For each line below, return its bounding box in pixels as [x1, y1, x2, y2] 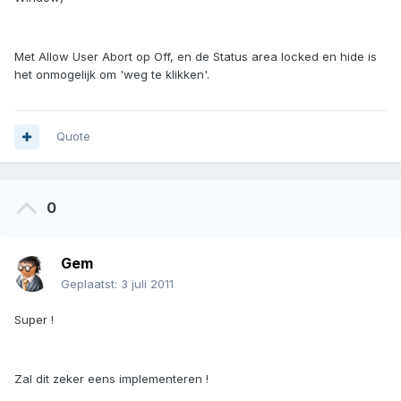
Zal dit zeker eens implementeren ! [14, 371, 209, 387]
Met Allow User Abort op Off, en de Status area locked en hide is [14, 49, 377, 64]
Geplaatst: [61, 277, 121, 292]
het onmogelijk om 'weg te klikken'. [14, 67, 209, 82]
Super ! [14, 312, 54, 328]
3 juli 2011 [121, 277, 174, 292]
